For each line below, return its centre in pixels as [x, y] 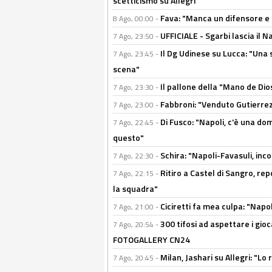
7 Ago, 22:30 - [137, 156]
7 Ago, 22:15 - [137, 174]
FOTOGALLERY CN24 [151, 240]
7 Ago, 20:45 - [137, 258]
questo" [128, 138]
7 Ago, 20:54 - [137, 225]
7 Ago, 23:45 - [137, 54]
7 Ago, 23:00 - [137, 105]
